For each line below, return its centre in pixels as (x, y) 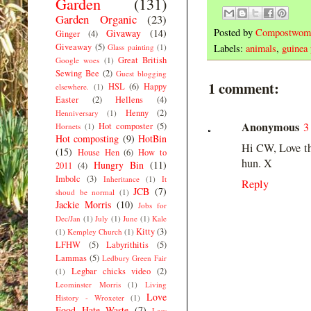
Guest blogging (141, 73)
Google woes (78, 60)
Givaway (124, 33)
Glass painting (131, 47)
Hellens (129, 99)
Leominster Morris (88, 284)
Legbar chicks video (111, 271)
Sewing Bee (77, 73)
